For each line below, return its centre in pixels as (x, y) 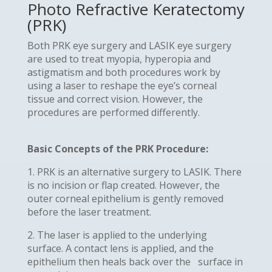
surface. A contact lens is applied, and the (120, 248)
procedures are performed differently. (113, 112)
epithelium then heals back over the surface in (135, 261)
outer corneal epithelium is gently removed (125, 198)
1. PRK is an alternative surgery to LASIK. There (134, 172)
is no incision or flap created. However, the (123, 185)
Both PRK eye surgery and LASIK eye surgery (129, 45)
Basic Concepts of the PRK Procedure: (117, 148)
